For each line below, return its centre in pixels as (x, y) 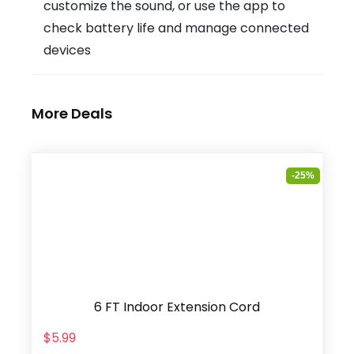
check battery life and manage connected (176, 28)
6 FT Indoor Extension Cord (177, 307)
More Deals (72, 114)
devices (67, 51)
